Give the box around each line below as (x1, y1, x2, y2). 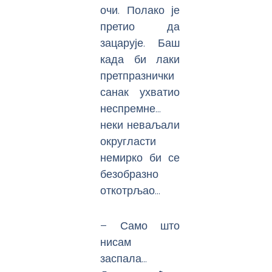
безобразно (100, 166, 159, 182)
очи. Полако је (100, 2, 180, 18)
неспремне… (100, 100, 161, 116)
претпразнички (100, 67, 175, 83)
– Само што (100, 218, 180, 234)
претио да (100, 18, 180, 34)
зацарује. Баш (100, 35, 180, 50)
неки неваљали (100, 117, 180, 132)
